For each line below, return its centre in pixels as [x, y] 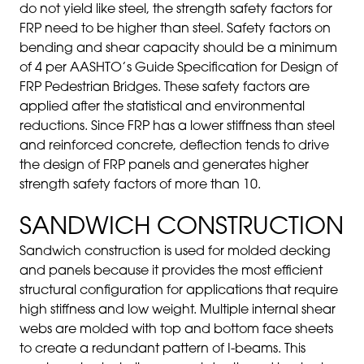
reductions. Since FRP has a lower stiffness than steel [177, 127]
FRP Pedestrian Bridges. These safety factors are [165, 88]
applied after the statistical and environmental [162, 107]
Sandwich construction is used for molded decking [175, 252]
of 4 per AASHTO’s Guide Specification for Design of [179, 68]
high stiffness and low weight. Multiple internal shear [178, 310]
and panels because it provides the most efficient [171, 271]
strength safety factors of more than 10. [140, 185]
